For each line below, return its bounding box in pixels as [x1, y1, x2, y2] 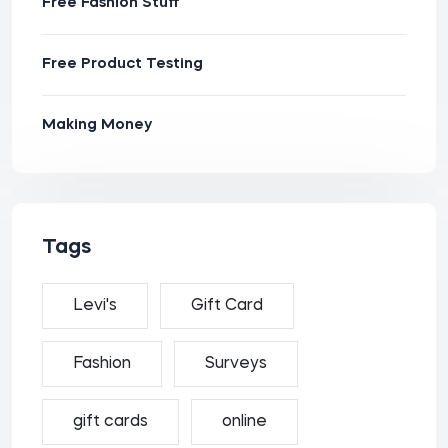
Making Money [42, 118, 152, 133]
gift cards [73, 414, 148, 430]
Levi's [73, 298, 117, 314]
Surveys [205, 356, 267, 372]
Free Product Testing [42, 57, 203, 72]
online [222, 414, 267, 430]
